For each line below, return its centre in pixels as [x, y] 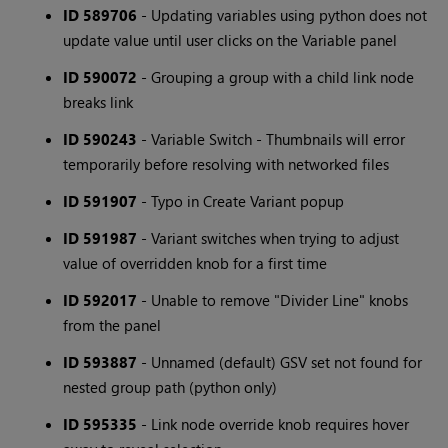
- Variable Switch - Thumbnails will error [271, 139]
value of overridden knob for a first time [195, 263]
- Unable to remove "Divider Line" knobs [273, 300]
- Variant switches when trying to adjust [268, 238]
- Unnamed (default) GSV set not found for [280, 362]
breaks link [98, 102]
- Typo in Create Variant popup [241, 201]
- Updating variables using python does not [282, 15]
